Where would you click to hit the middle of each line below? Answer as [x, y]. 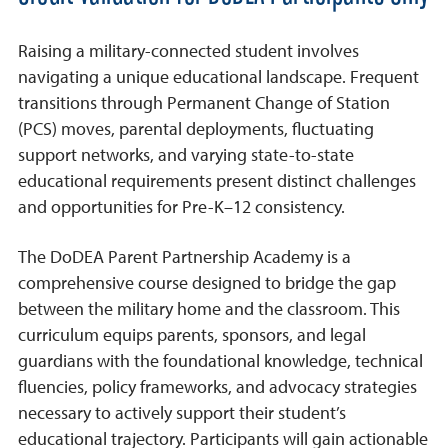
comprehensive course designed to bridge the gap [207, 283]
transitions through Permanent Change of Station [204, 103]
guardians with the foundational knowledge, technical [220, 361]
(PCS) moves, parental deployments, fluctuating [196, 129]
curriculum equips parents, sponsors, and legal [192, 335]
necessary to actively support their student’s [182, 413]
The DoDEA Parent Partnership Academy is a [184, 257]
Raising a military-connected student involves [188, 51]
